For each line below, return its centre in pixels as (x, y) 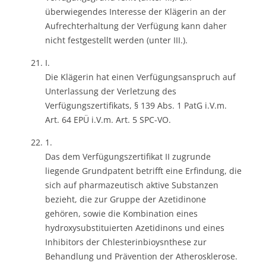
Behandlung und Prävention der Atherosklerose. (141, 256)
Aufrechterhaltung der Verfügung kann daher (136, 26)
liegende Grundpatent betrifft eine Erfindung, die (143, 170)
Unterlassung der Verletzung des (111, 91)
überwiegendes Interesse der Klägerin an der (136, 11)
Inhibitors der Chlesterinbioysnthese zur (126, 242)
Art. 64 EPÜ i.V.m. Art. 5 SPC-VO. (108, 119)
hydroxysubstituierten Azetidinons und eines (135, 227)
